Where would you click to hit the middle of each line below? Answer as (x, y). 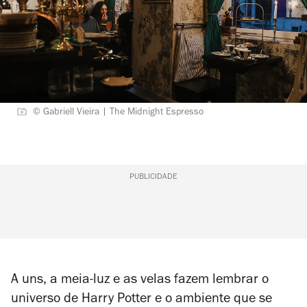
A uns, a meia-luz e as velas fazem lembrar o (140, 281)
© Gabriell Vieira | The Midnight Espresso (118, 113)
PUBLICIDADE (153, 177)
